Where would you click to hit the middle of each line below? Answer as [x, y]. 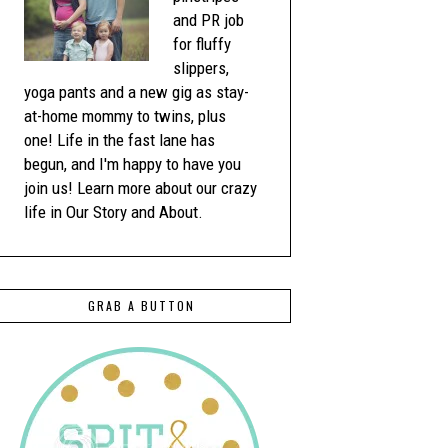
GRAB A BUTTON [141, 305]
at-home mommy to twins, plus [125, 116]
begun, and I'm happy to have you [132, 164]
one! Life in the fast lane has [119, 140]
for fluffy [202, 44]
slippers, [201, 68]
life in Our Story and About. [113, 212]
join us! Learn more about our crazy [140, 188]
